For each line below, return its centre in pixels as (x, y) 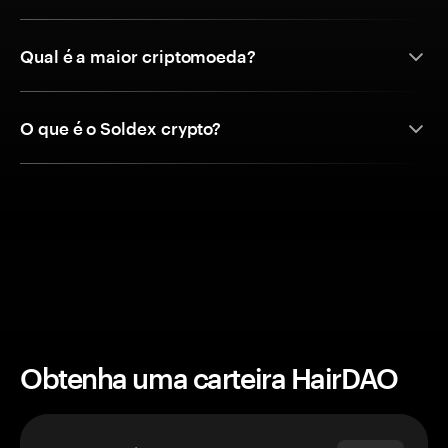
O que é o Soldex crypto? (121, 128)
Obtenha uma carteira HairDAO (209, 378)
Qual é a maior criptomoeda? (138, 56)
